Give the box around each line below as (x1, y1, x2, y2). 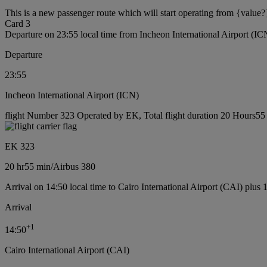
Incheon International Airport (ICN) (5, 90, 139, 100)
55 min (24, 162, 51, 172)
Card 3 (5, 18, 30, 29)
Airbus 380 (53, 162, 95, 172)
